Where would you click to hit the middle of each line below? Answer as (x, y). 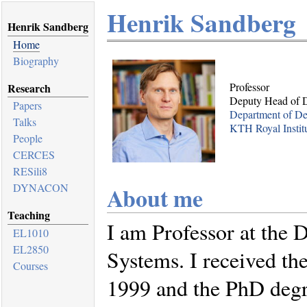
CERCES (34, 155)
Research (29, 88)
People (28, 138)
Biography (36, 60)
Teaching (29, 215)
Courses (30, 265)
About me (155, 198)
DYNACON (41, 188)
